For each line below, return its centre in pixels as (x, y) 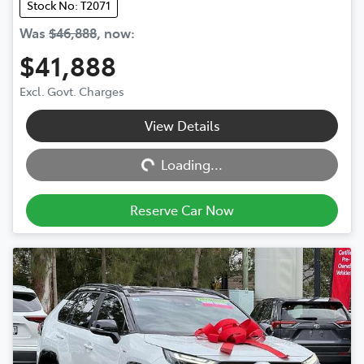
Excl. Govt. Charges (72, 91)
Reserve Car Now (182, 210)
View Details (182, 126)
